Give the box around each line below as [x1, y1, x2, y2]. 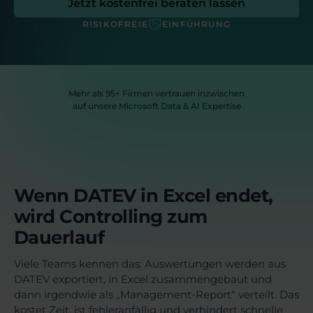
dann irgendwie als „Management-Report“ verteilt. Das [14, 288, 299, 302]
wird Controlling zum [14, 205, 208, 228]
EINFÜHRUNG [162, 19, 231, 30]
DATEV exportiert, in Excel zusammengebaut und [14, 272, 272, 286]
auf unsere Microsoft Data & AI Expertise [72, 101, 241, 112]
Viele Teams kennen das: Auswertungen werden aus [14, 257, 286, 271]
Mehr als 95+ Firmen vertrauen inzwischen [68, 88, 245, 99]
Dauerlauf [14, 226, 105, 249]
